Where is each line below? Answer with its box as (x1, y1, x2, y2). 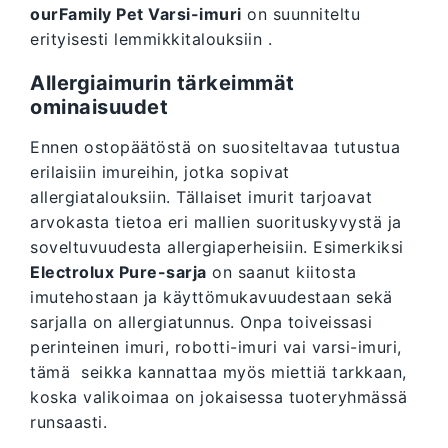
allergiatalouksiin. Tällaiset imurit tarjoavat (30, 187, 372, 208)
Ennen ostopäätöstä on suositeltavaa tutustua (30, 137, 400, 158)
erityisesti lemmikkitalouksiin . (30, 29, 272, 50)
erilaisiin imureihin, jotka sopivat (30, 162, 290, 183)
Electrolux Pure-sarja (30, 262, 207, 283)
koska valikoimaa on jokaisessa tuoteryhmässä (30, 387, 407, 408)
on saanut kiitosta (206, 262, 356, 283)
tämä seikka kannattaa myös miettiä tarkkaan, (30, 362, 407, 383)
